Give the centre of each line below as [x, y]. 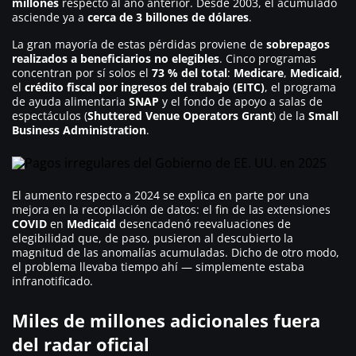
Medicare [259, 73]
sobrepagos [298, 44]
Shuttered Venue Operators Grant [180, 116]
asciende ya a [50, 17]
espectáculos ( [50, 116]
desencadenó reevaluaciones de [203, 224]
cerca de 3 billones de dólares [168, 17]
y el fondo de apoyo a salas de [241, 102]
